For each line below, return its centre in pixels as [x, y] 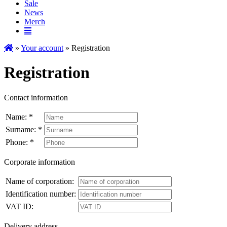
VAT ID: [20, 206]
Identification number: [41, 194]
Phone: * [20, 142]
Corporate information [40, 162]
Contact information [36, 97]
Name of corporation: [40, 181]
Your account [42, 48]
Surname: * [24, 129]
